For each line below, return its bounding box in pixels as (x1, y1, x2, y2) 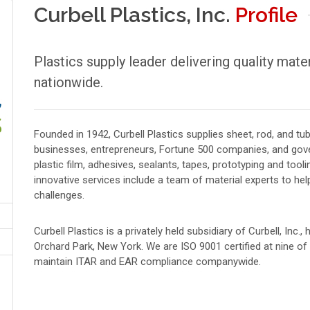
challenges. (34, 189, 84, 201)
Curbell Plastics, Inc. (34, 3, 235, 27)
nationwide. (34, 74, 103, 91)
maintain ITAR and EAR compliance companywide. (34, 255, 261, 268)
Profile (235, 3, 298, 27)
